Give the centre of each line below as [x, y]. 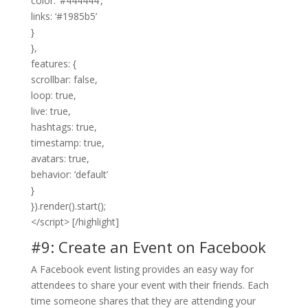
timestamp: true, [67, 142]
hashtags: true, [64, 126]
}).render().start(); [68, 206]
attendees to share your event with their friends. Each [150, 285]
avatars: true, [60, 158]
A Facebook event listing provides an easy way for [142, 269]
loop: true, [53, 95]
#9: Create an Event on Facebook [148, 246]
